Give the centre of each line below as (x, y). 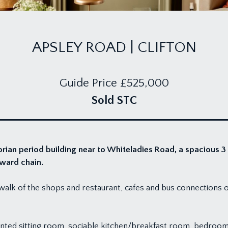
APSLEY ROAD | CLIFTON (114, 48)
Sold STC (114, 100)
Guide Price (88, 83)
